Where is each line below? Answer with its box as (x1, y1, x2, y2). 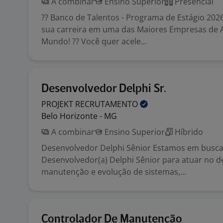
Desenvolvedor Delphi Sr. (41, 83, 166, 95)
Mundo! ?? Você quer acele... (41, 36, 147, 47)
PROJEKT (41, 99, 75, 110)
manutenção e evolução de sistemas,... (41, 166, 186, 177)
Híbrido (173, 126, 203, 137)
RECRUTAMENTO (75, 99, 140, 110)
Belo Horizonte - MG (41, 111, 117, 121)
